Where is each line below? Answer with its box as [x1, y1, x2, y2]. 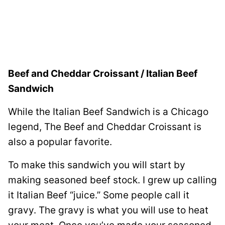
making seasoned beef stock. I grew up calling [8, 174, 217, 186]
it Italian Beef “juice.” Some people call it [8, 189, 189, 201]
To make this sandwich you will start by [8, 159, 185, 171]
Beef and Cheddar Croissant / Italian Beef [8, 67, 197, 79]
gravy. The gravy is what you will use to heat [8, 204, 208, 216]
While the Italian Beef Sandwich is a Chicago [8, 105, 208, 118]
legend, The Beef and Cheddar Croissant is [8, 121, 201, 133]
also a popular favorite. [8, 136, 112, 148]
